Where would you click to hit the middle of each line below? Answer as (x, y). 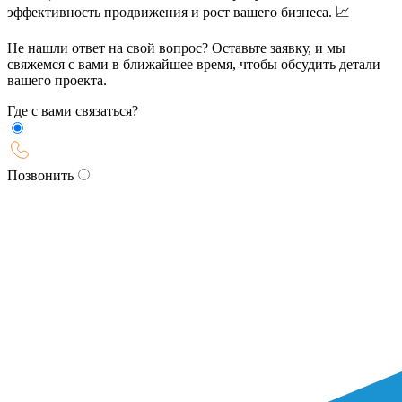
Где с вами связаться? (73, 110)
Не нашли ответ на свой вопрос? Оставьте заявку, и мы (176, 48)
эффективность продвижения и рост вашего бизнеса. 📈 (179, 12)
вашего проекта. (57, 80)
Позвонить (40, 175)
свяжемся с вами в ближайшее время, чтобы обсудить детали (194, 64)
